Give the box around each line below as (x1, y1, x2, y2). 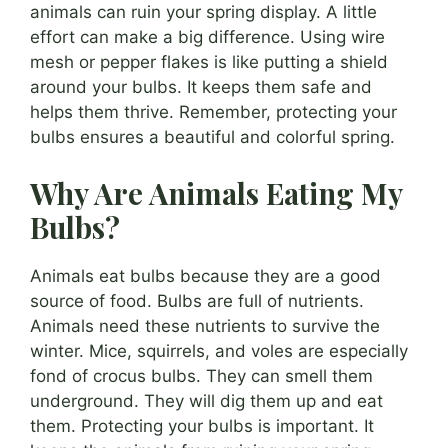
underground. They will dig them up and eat (30, 390, 383, 411)
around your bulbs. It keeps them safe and (30, 77, 372, 98)
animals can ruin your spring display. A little (30, 2, 377, 23)
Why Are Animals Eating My (30, 173, 402, 212)
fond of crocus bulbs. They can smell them (30, 365, 373, 386)
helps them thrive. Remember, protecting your (30, 102, 397, 123)
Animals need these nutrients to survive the (30, 315, 380, 336)
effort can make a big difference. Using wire (30, 27, 385, 48)
